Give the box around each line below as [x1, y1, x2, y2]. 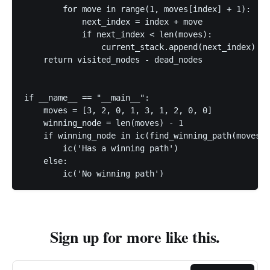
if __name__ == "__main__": [24, 93, 149, 102]
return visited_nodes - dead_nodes [24, 55, 202, 64]
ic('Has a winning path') [24, 143, 178, 153]
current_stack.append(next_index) [24, 42, 256, 52]
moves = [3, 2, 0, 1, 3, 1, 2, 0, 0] [24, 105, 212, 115]
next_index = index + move [24, 17, 202, 27]
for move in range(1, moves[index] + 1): [24, 4, 251, 14]
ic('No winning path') [24, 169, 164, 178]
